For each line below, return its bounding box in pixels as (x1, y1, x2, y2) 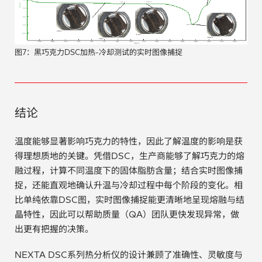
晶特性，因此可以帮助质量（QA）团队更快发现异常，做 (15, 208, 239, 220)
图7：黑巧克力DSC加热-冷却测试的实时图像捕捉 (15, 47, 182, 57)
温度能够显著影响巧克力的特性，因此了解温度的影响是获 (15, 135, 243, 147)
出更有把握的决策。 (15, 223, 94, 235)
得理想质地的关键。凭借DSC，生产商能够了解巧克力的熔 (15, 150, 244, 161)
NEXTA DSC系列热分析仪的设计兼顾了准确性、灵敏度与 (15, 249, 243, 260)
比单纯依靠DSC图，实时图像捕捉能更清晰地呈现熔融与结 (15, 194, 244, 205)
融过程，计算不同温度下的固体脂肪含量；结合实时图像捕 (15, 164, 243, 176)
